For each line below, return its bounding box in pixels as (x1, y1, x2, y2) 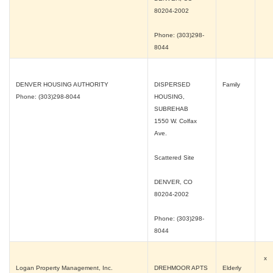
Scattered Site (154, 154, 194, 161)
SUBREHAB (154, 105, 188, 112)
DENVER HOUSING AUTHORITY (16, 81, 108, 88)
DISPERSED (154, 81, 190, 88)
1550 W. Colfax (154, 118, 197, 124)
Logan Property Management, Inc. (16, 264, 113, 271)
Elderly (222, 264, 243, 271)
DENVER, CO (154, 179, 193, 185)
